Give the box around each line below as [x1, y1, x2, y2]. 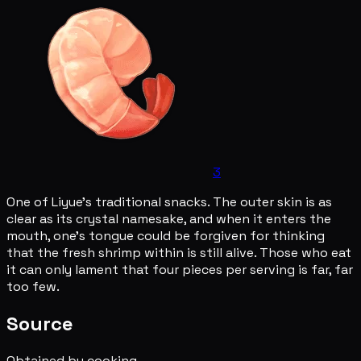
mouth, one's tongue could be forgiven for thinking [6, 226, 325, 244]
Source [6, 310, 73, 336]
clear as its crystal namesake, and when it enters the [6, 210, 331, 227]
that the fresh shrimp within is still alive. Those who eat [6, 243, 351, 261]
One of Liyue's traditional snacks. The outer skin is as [6, 193, 332, 210]
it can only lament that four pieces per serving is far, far [6, 260, 353, 278]
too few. [6, 277, 60, 295]
